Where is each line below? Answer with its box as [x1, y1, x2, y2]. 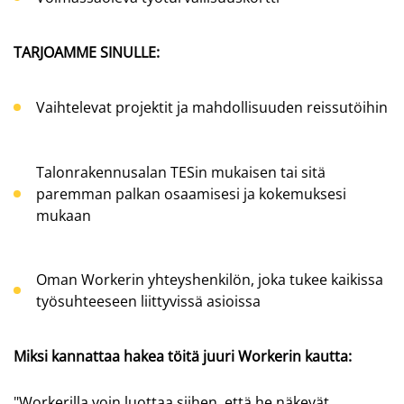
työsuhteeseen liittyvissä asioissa [36, 290, 261, 311]
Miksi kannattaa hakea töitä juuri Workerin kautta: [14, 345, 352, 366]
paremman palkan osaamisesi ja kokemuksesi [36, 183, 346, 204]
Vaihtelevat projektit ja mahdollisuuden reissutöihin [36, 97, 388, 118]
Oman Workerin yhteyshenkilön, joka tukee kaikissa [36, 269, 383, 289]
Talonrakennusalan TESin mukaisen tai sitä [36, 161, 326, 182]
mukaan [36, 205, 91, 225]
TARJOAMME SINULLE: [14, 42, 160, 63]
